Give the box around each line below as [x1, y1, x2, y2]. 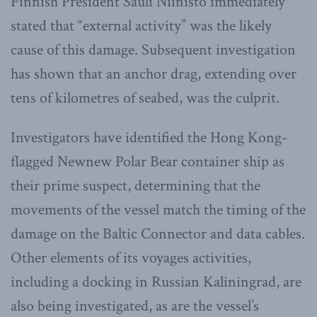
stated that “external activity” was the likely [11, 15, 272, 36]
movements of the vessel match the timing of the [11, 199, 306, 220]
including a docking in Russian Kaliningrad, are [11, 271, 301, 292]
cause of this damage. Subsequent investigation [11, 39, 296, 60]
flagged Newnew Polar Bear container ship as [11, 151, 284, 172]
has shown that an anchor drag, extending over [11, 63, 296, 84]
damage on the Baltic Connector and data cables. [11, 223, 305, 244]
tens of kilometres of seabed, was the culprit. [11, 87, 279, 108]
